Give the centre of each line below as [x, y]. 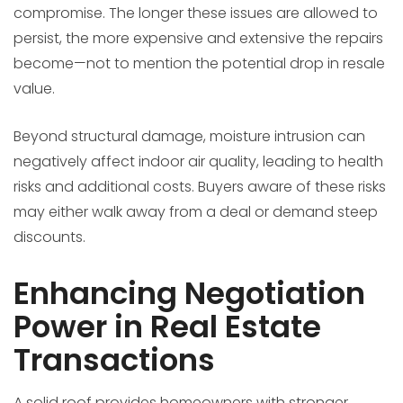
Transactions [114, 360]
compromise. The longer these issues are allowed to [196, 13]
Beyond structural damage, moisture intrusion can [189, 137]
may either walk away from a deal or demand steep [196, 212]
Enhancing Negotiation [189, 294]
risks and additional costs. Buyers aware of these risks [200, 187]
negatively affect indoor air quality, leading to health [198, 162]
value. [34, 89]
